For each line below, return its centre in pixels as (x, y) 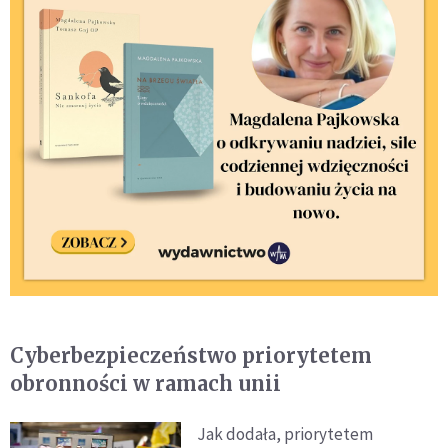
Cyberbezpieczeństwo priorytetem (191, 356)
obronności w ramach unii (145, 384)
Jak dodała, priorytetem (285, 434)
